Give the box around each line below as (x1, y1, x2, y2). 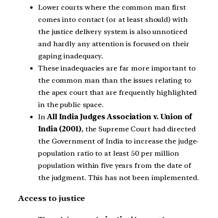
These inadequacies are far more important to (38, 63, 196, 73)
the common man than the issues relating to (38, 75, 191, 85)
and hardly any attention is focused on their (38, 39, 189, 48)
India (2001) (38, 124, 81, 133)
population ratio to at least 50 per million (38, 148, 179, 158)
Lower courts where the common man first (38, 2, 186, 12)
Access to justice (18, 194, 86, 203)
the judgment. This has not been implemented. (38, 173, 199, 182)
